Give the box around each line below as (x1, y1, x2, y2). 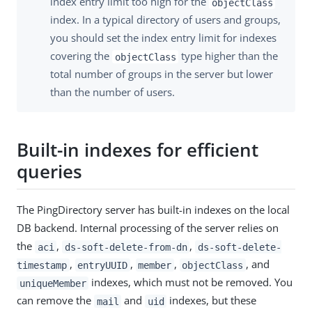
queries (17, 158, 82, 184)
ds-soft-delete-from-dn (64, 241, 187, 253)
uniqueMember (19, 277, 86, 289)
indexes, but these (166, 293, 257, 308)
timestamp (17, 259, 67, 271)
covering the (50, 49, 112, 63)
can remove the (17, 293, 94, 308)
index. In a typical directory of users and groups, (50, 13, 281, 27)
